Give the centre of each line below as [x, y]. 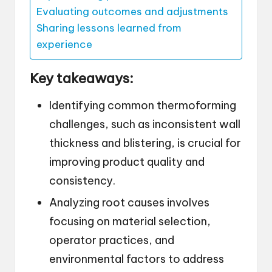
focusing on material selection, [130, 222]
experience [64, 45]
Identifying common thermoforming [143, 106]
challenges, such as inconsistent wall [145, 124]
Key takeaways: [82, 79]
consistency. [82, 181]
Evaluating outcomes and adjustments [132, 12]
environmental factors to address [137, 259]
